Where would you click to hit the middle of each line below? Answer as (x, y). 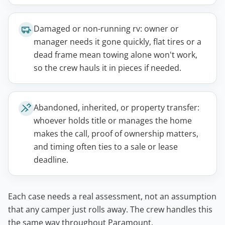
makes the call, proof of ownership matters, (116, 133)
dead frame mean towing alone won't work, (116, 54)
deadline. (51, 159)
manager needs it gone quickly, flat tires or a (118, 41)
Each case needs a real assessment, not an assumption (112, 196)
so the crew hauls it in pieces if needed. (107, 68)
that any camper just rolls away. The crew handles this (110, 209)
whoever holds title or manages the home (113, 120)
